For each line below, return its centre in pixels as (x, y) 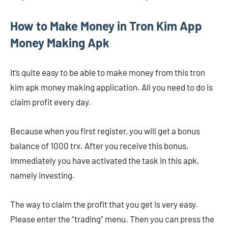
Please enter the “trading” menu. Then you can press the (112, 219)
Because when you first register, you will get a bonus (105, 131)
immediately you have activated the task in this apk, (105, 160)
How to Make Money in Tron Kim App (106, 26)
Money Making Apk (60, 42)
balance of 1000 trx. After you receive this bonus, (99, 146)
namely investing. (42, 175)
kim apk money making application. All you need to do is (111, 87)
